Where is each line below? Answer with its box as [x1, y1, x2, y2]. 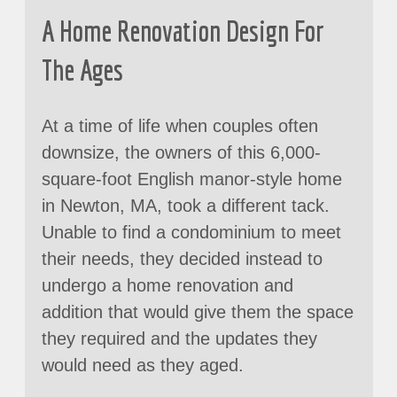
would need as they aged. [42, 355, 245, 376]
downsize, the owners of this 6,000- [42, 143, 322, 163]
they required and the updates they [42, 329, 318, 349]
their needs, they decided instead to [42, 249, 323, 269]
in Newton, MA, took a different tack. [42, 196, 331, 216]
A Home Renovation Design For [42, 14, 325, 47]
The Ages [42, 53, 124, 86]
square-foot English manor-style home [42, 169, 343, 190]
